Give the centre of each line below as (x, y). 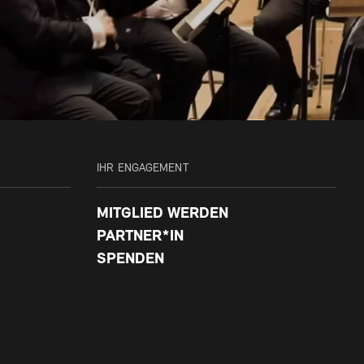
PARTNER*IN (141, 236)
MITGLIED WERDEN (163, 214)
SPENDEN (131, 259)
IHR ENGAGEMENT (143, 168)
